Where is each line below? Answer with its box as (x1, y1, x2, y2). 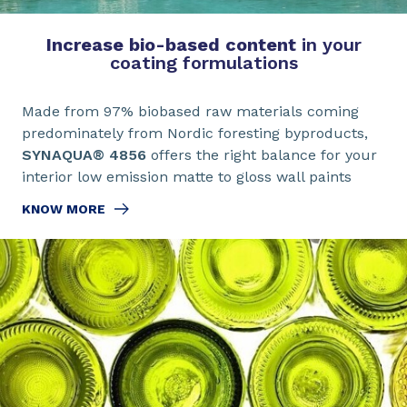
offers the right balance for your (151, 146, 377, 164)
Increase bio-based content (45, 34, 296, 56)
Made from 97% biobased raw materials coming (22, 103, 359, 121)
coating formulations (109, 52, 298, 74)
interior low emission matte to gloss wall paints (22, 168, 356, 186)
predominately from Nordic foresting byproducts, (22, 124, 372, 143)
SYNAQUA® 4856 (22, 146, 151, 164)
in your (295, 34, 362, 56)
